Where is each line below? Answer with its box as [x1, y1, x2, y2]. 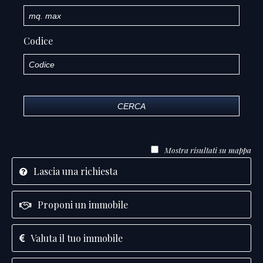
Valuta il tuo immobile [31, 232, 123, 244]
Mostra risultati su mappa [163, 145, 251, 155]
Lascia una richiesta [33, 165, 117, 177]
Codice [23, 35, 53, 47]
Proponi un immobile [38, 198, 128, 211]
